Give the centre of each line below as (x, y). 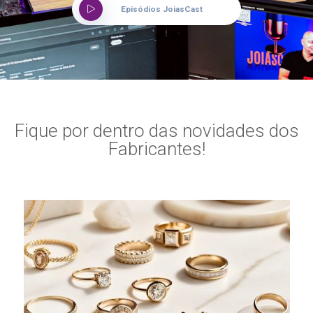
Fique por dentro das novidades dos (156, 131)
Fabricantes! (156, 149)
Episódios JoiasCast (162, 9)
